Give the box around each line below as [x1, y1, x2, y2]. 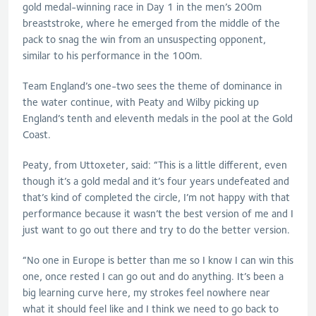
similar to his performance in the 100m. [23, 49, 205, 62]
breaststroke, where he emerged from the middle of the [23, 16, 280, 30]
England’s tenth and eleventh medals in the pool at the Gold [23, 111, 293, 125]
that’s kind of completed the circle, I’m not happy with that [23, 190, 290, 204]
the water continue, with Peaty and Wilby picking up [23, 95, 259, 109]
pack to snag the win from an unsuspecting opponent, [23, 32, 266, 46]
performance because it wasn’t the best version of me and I [23, 207, 293, 220]
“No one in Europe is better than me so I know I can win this [23, 253, 293, 267]
